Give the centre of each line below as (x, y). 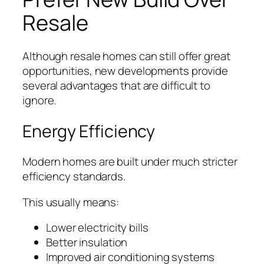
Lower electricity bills (97, 228)
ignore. (39, 100)
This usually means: (71, 202)
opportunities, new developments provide (126, 70)
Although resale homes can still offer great (126, 56)
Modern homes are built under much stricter (130, 162)
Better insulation (87, 242)
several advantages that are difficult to (116, 85)
